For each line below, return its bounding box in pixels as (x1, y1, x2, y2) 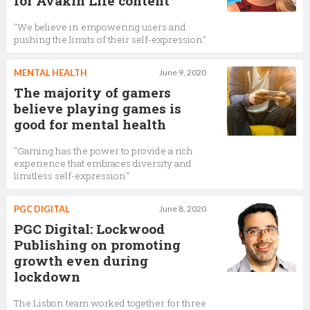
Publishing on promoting (14, 235, 181, 253)
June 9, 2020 (159, 66, 206, 77)
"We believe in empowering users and (14, 20, 186, 33)
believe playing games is (14, 99, 181, 117)
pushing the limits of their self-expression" (14, 33, 206, 46)
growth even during (14, 251, 148, 269)
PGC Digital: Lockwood (14, 219, 165, 237)
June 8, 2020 (159, 203, 206, 214)
